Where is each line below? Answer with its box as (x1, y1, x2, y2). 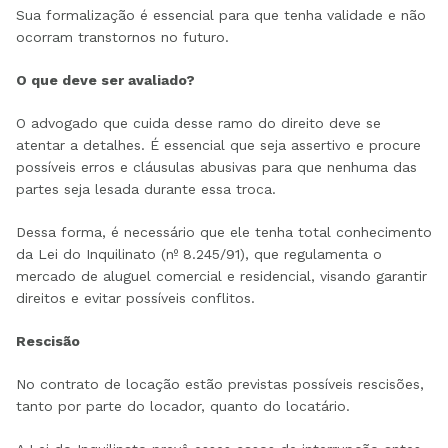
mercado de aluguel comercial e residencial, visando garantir (16, 267, 427, 284)
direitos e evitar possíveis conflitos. (16, 289, 255, 306)
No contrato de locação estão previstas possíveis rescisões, (16, 375, 424, 392)
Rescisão (16, 332, 80, 349)
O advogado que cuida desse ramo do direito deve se (16, 114, 381, 131)
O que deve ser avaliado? (16, 71, 195, 88)
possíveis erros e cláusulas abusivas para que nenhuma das (16, 158, 417, 175)
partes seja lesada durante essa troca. (16, 180, 276, 197)
